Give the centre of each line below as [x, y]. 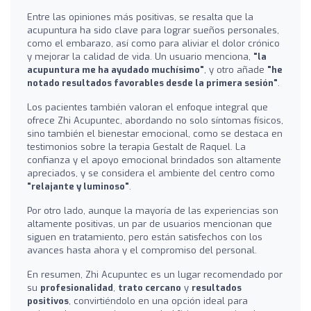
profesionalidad [77, 287]
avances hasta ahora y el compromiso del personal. [142, 250]
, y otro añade [236, 69]
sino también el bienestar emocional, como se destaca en [155, 133]
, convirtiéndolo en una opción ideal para [158, 301]
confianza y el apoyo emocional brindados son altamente [154, 160]
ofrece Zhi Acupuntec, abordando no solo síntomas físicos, [155, 120]
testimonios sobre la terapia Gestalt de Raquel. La [136, 146]
